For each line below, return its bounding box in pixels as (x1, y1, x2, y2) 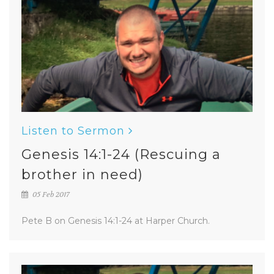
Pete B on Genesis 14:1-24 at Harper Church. (21, 215, 210, 226)
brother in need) (21, 166, 143, 183)
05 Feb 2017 (31, 190, 70, 199)
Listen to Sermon (21, 124, 125, 138)
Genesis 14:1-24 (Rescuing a (21, 146, 221, 163)
